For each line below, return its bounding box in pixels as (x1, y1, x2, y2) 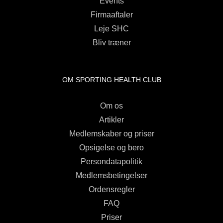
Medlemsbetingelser (76, 171, 147, 180)
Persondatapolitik (81, 157, 142, 166)
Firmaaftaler (90, 10, 133, 19)
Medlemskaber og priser (69, 129, 154, 138)
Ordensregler (88, 185, 135, 194)
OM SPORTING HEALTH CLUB (62, 75, 161, 84)
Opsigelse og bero (79, 143, 144, 152)
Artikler (99, 115, 124, 124)
